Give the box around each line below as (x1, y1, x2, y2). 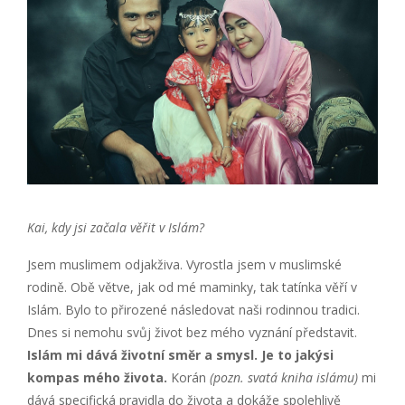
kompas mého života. (27, 369, 171, 386)
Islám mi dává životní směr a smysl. (27, 346, 258, 363)
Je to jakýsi (261, 346, 334, 363)
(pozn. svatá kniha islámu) (210, 369, 362, 386)
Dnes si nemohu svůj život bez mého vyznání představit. (27, 324, 357, 341)
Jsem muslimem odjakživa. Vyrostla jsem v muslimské (27, 256, 342, 273)
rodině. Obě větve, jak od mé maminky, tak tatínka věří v (27, 278, 357, 296)
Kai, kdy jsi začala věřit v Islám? (27, 219, 204, 236)
